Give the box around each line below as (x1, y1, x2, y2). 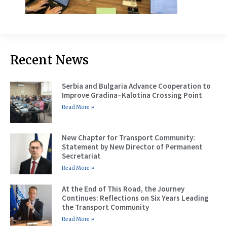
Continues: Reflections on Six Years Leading (61, 193, 209, 203)
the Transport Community (61, 202, 149, 212)
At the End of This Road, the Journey (61, 184, 184, 194)
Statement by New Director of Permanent (61, 141, 203, 152)
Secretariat (61, 150, 101, 161)
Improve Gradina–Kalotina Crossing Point (61, 90, 202, 100)
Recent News (10, 52, 89, 68)
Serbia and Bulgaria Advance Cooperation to (61, 81, 211, 91)
